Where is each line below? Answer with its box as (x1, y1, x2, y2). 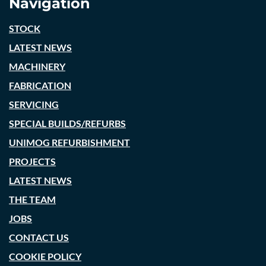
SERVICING (9, 99, 59, 110)
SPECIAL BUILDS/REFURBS (9, 118, 126, 129)
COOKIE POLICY (9, 251, 81, 262)
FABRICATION (9, 80, 71, 91)
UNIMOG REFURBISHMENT (9, 137, 130, 148)
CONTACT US (9, 232, 69, 243)
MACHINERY (9, 61, 65, 72)
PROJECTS (9, 156, 56, 167)
